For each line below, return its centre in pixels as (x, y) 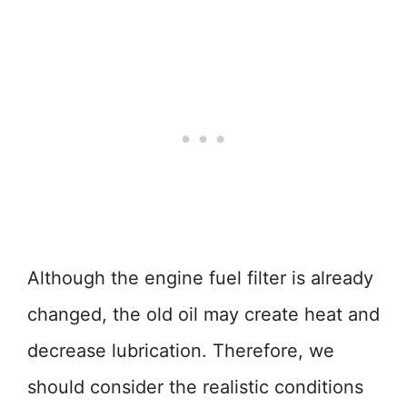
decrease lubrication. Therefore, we (181, 351)
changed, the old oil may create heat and (203, 314)
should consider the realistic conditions (195, 387)
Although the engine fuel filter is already (200, 278)
